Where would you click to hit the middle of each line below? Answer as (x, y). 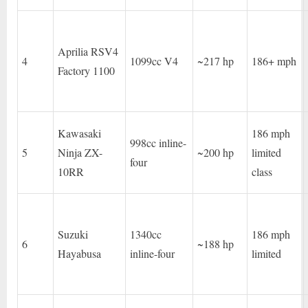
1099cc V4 (154, 61)
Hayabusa (80, 254)
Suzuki (73, 234)
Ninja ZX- (80, 153)
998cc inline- (158, 143)
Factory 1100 (87, 71)
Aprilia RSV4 (88, 52)
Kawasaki (80, 133)
